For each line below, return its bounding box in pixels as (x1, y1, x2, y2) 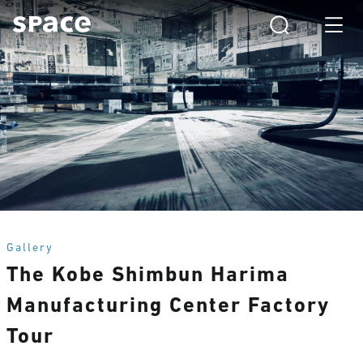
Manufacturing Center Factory (6, 296, 330, 318)
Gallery (6, 242, 53, 254)
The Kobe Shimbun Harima (6, 265, 289, 287)
